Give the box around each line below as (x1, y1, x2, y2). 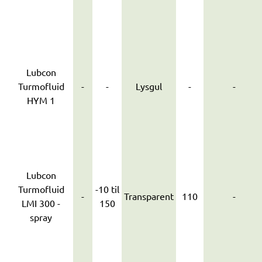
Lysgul (136, 80, 162, 92)
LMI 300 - (22, 197, 60, 209)
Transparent (124, 190, 174, 202)
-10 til (95, 183, 119, 195)
